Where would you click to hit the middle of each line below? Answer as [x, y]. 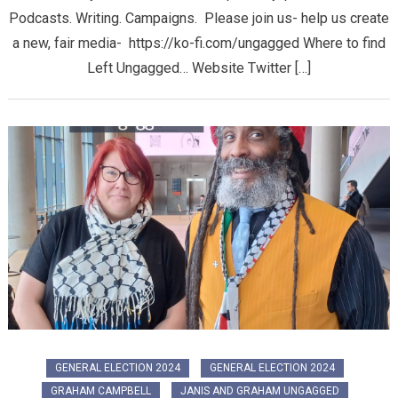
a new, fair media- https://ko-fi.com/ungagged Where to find [199, 44]
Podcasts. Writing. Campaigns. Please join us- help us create [199, 19]
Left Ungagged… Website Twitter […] [199, 68]
